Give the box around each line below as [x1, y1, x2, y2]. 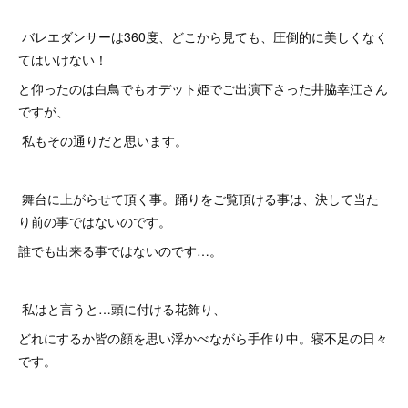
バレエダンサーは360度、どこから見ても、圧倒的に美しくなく [18, 26, 388, 46]
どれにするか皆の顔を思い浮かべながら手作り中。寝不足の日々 [18, 328, 388, 347]
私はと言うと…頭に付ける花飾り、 [18, 299, 226, 318]
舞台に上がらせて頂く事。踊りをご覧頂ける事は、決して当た [18, 189, 379, 208]
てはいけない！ [18, 49, 107, 68]
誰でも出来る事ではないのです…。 [18, 240, 222, 260]
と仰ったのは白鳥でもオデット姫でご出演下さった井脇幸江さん [18, 78, 388, 97]
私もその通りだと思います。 [18, 130, 191, 149]
